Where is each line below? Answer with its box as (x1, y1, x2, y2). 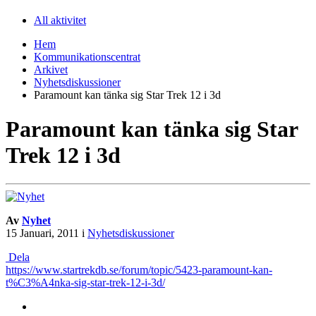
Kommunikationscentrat (34, 50, 140, 63)
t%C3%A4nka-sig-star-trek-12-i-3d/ (6, 276, 165, 289)
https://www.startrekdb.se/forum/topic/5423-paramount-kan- (6, 264, 272, 276)
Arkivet (34, 63, 68, 75)
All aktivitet (34, 13, 86, 26)
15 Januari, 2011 (6, 227, 79, 240)
